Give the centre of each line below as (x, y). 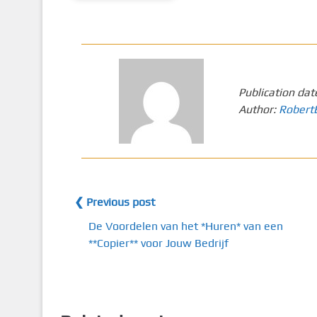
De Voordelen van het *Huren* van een (185, 226)
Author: (259, 109)
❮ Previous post (114, 202)
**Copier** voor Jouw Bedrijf (158, 243)
